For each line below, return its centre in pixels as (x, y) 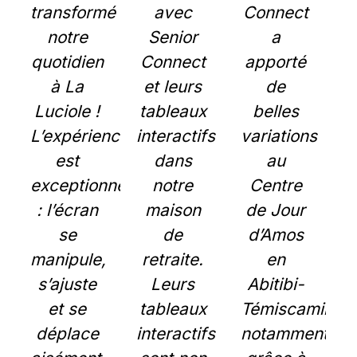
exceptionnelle (87, 185)
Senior (173, 37)
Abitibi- (275, 284)
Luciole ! (67, 111)
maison (173, 210)
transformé (73, 12)
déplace (67, 333)
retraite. (173, 259)
